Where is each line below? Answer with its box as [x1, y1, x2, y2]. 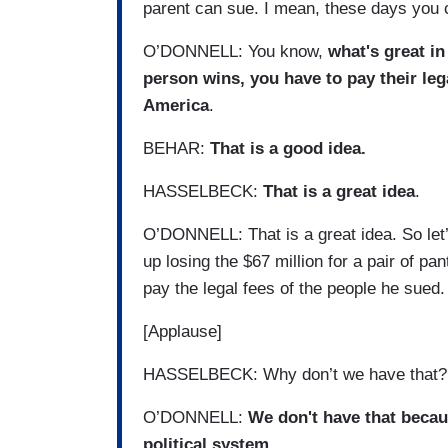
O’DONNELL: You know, [143, 42, 328, 62]
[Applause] [143, 322, 222, 342]
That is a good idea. [210, 139, 366, 159]
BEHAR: [143, 139, 210, 159]
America [143, 96, 209, 116]
